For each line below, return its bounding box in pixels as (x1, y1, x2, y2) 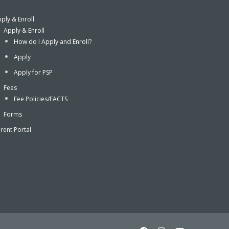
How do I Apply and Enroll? (14, 37, 91, 47)
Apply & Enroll (4, 26, 44, 35)
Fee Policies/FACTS (14, 95, 67, 104)
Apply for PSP (14, 68, 53, 77)
